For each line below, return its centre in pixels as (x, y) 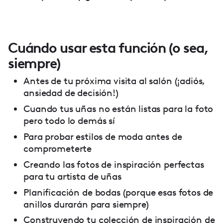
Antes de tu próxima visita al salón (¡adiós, (114, 81)
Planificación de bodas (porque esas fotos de (118, 192)
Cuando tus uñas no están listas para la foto (118, 109)
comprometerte (58, 148)
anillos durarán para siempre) (86, 204)
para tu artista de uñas (72, 176)
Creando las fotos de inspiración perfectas (114, 164)
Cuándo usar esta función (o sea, (108, 48)
